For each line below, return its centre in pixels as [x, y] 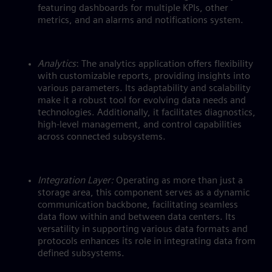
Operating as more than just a [178, 181]
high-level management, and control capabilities [140, 125]
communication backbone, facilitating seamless [138, 205]
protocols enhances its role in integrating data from [147, 242]
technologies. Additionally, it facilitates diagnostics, [147, 113]
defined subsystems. [82, 254]
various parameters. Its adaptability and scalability [144, 89]
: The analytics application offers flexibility [165, 64]
